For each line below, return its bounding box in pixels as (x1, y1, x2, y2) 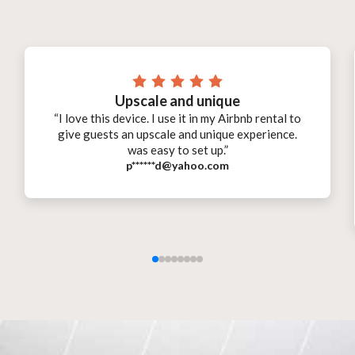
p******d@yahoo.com (126, 158, 229, 173)
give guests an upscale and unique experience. (58, 127, 297, 142)
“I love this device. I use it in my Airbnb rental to (54, 111, 301, 126)
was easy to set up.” (127, 143, 228, 158)
